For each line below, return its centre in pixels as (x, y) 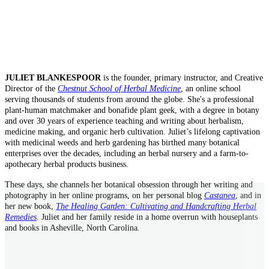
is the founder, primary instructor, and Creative (182, 77)
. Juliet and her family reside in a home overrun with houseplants (147, 217)
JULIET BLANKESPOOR (53, 77)
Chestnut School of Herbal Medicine (119, 88)
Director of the (31, 88)
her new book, (30, 206)
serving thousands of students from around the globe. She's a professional (129, 99)
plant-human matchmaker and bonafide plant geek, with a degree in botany (132, 110)
